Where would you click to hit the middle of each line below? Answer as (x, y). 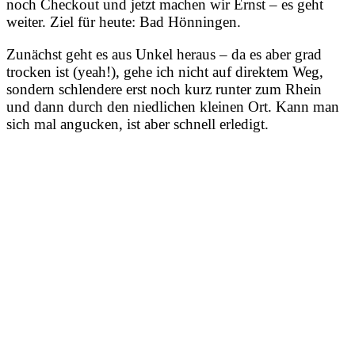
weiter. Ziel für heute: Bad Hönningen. (124, 22)
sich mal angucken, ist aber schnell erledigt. (137, 124)
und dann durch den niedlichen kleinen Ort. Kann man (173, 107)
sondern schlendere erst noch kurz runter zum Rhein (164, 90)
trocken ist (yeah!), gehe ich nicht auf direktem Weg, (165, 72)
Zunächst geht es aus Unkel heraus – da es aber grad (164, 55)
